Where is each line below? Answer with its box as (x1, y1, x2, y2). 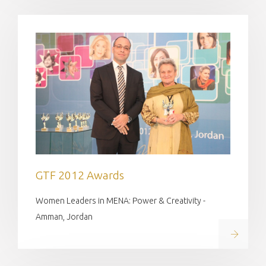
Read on (229, 227, 265, 239)
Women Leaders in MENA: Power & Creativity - (36, 195, 205, 205)
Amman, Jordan (36, 211, 93, 221)
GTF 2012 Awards (36, 168, 124, 182)
